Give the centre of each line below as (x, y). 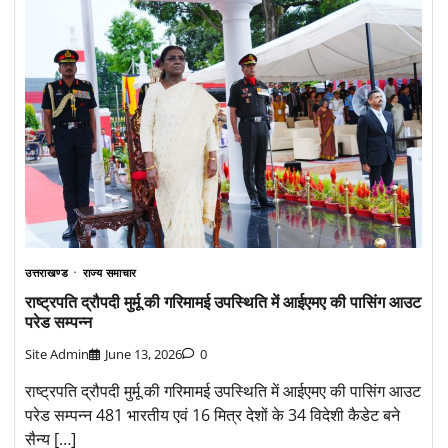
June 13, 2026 (143, 353)
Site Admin (57, 353)
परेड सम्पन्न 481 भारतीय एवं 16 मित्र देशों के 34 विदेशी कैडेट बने (212, 414)
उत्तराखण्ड (46, 273)
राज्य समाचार (109, 273)
